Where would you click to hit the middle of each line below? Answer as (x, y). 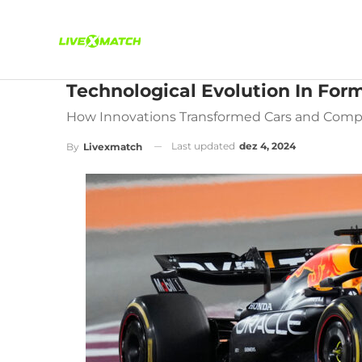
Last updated (204, 146)
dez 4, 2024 (267, 146)
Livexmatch (113, 146)
